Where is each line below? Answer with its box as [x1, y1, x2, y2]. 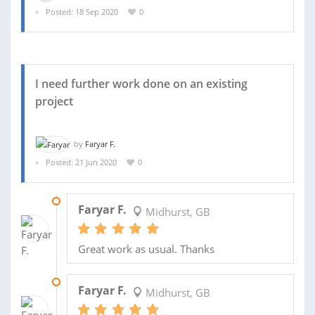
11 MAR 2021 [66, 195, 114, 206]
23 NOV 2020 [66, 276, 114, 287]
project [35, 93, 73, 109]
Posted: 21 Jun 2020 [46, 157, 117, 168]
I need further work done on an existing [35, 75, 247, 91]
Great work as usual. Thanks [77, 241, 214, 256]
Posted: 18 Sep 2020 [46, 6, 118, 17]
